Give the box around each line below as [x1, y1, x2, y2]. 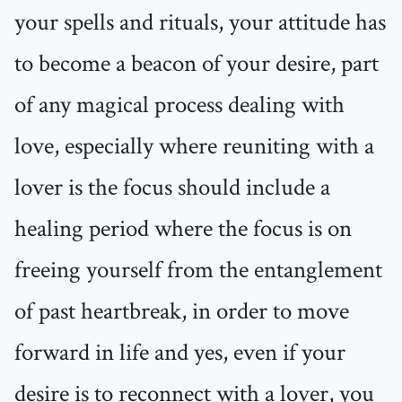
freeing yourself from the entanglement [14, 254, 382, 287]
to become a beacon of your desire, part [14, 48, 379, 81]
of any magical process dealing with [14, 89, 345, 122]
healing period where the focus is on [14, 213, 352, 246]
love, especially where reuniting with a [14, 130, 374, 163]
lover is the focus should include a [14, 171, 330, 205]
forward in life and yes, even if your [14, 336, 345, 370]
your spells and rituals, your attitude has [14, 6, 386, 39]
